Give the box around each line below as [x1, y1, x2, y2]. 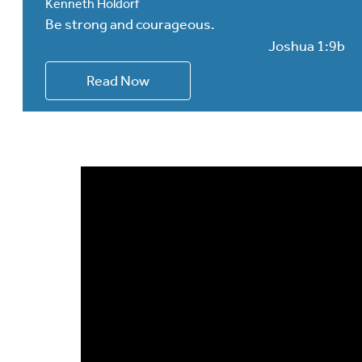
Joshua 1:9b [267, 36, 345, 55]
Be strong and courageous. [45, 15, 215, 33]
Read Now [86, 71, 149, 90]
